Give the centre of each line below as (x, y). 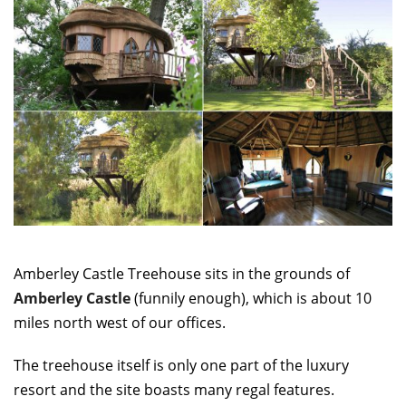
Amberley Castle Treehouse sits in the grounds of (182, 274)
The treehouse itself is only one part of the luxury (181, 366)
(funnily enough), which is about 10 (251, 299)
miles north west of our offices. (120, 323)
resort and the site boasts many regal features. (174, 390)
